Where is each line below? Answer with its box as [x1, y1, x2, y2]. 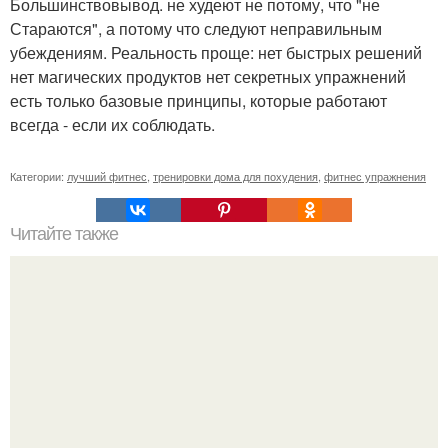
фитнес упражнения [324, 168, 426, 184]
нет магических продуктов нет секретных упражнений [10, 65, 406, 88]
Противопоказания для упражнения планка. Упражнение [12, 406, 436, 429]
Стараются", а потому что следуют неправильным [10, 17, 382, 40]
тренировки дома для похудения [153, 168, 318, 184]
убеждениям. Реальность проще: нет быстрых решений [10, 41, 422, 64]
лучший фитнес [67, 168, 147, 184]
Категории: [10, 168, 67, 184]
